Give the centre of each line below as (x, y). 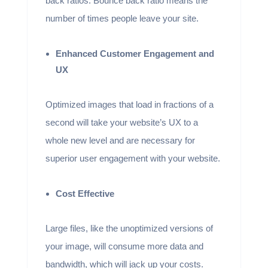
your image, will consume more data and (124, 246)
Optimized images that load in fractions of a (129, 104)
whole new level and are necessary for (120, 140)
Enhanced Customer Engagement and (135, 54)
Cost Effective (85, 194)
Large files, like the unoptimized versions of (129, 228)
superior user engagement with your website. (134, 158)
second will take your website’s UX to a (121, 122)
